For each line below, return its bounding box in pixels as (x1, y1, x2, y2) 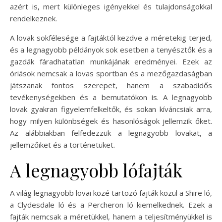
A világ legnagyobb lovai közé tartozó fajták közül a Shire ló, (10, 187, 212, 198)
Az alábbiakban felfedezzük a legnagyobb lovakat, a (10, 127, 212, 138)
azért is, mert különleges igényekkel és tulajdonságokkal (10, 1, 212, 11)
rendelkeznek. (10, 13, 57, 23)
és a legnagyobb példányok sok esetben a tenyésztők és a (10, 44, 212, 55)
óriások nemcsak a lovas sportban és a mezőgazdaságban (10, 68, 212, 78)
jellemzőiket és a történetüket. (10, 139, 115, 150)
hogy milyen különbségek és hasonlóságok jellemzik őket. (10, 115, 212, 126)
